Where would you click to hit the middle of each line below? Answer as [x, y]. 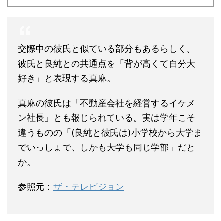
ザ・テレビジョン [89, 186]
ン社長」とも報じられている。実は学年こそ [107, 117]
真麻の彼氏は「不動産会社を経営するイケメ [107, 103]
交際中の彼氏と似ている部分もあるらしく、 [107, 48]
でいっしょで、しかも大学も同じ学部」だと [107, 147]
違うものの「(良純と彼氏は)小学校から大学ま [110, 132]
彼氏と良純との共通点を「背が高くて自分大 [107, 63]
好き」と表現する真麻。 [67, 78]
